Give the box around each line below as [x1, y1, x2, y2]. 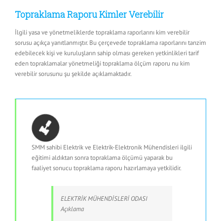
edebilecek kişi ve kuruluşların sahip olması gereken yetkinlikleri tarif [15, 49, 199, 58]
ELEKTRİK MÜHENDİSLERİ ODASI [61, 194, 147, 203]
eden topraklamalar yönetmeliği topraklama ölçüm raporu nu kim [15, 59, 190, 68]
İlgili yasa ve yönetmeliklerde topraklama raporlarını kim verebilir [15, 28, 189, 37]
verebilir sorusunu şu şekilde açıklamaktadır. [15, 70, 132, 78]
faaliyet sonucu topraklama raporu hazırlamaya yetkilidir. [32, 163, 182, 172]
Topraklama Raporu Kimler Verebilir [15, 8, 164, 20]
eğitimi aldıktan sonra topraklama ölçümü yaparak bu [32, 153, 173, 162]
